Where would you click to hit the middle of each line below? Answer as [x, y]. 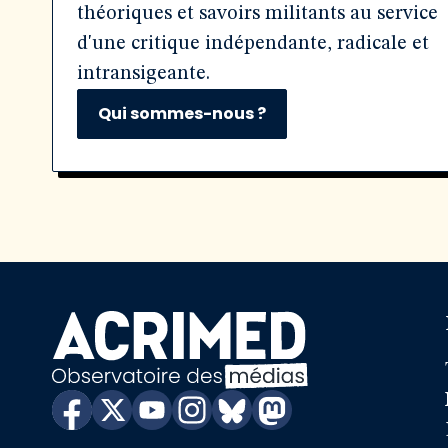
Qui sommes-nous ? [182, 113]
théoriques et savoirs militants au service [257, 14]
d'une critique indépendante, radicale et [253, 44]
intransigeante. [143, 74]
